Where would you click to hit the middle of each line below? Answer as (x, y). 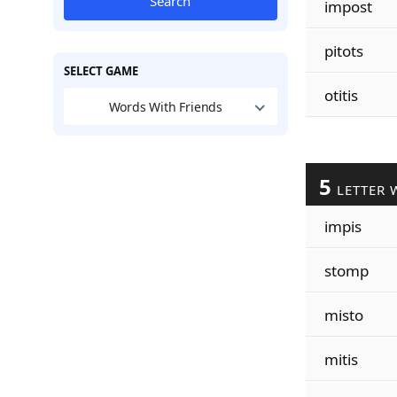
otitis (341, 95)
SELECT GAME (101, 71)
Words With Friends (166, 106)
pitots (343, 51)
